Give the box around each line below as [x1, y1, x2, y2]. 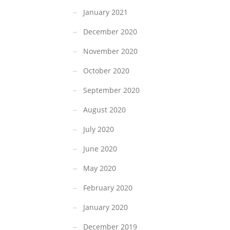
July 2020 [83, 124, 114, 135]
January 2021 [83, 7, 128, 17]
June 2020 [83, 144, 117, 154]
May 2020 [83, 163, 116, 174]
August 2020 [83, 105, 126, 115]
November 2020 [83, 46, 138, 56]
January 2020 [83, 202, 128, 213]
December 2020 [83, 27, 137, 37]
